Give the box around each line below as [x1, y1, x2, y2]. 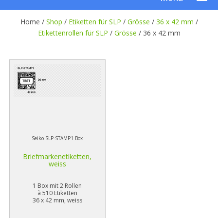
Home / [20, 17, 46, 27]
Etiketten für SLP [68, 17, 121, 27]
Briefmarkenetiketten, [23, 152, 92, 162]
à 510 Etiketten [37, 189, 77, 198]
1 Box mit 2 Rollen [33, 182, 82, 190]
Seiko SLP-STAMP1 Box [32, 135, 83, 142]
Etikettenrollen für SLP [37, 28, 108, 38]
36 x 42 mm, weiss [32, 196, 82, 205]
